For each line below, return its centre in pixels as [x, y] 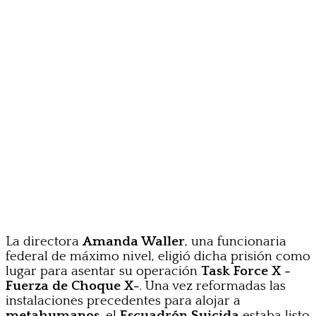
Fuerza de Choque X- [73, 286]
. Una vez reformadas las [213, 286]
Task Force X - [246, 271]
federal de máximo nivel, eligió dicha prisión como [158, 256]
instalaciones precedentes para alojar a [123, 300]
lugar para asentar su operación [103, 271]
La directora [44, 241]
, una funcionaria [236, 241]
